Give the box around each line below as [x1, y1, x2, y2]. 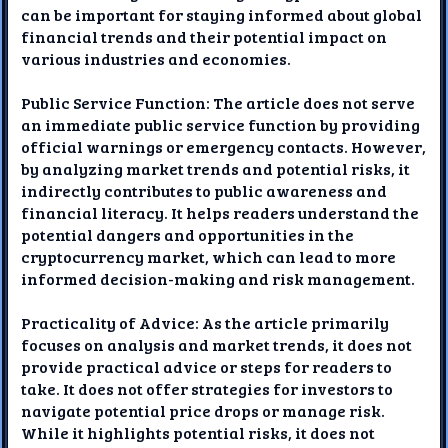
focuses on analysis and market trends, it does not [21, 333, 413, 355]
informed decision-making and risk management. [21, 267, 416, 289]
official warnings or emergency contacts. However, [21, 135, 427, 157]
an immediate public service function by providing [21, 113, 421, 135]
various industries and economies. [21, 47, 292, 69]
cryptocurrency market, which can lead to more [21, 245, 397, 267]
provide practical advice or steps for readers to [21, 355, 393, 377]
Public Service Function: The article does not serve [21, 91, 416, 113]
